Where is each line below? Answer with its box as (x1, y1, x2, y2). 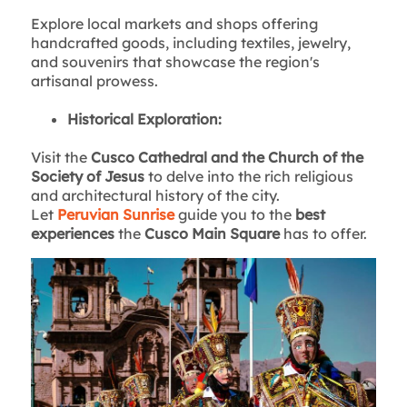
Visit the (30, 148, 91, 167)
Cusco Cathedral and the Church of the (90, 148, 363, 167)
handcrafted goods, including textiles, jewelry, (30, 33, 351, 52)
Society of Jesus (30, 167, 144, 186)
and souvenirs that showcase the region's (30, 52, 320, 71)
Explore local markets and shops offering (30, 14, 318, 33)
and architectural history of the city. (30, 186, 280, 205)
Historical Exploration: (66, 109, 222, 128)
